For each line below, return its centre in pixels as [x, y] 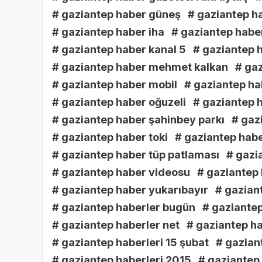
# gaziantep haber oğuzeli [119, 102]
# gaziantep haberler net [116, 225]
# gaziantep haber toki [110, 137]
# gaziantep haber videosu [121, 173]
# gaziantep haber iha [108, 32]
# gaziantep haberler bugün [124, 208]
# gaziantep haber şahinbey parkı [138, 120]
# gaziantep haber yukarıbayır [130, 190]
